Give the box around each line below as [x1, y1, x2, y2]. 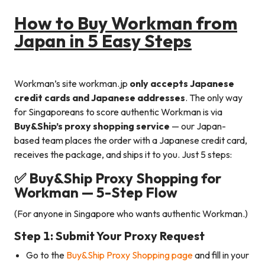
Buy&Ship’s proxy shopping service [14, 120, 170, 132]
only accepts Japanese [130, 77, 234, 90]
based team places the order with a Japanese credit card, [14, 134, 247, 147]
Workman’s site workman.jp [14, 77, 130, 90]
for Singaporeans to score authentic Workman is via [14, 106, 222, 118]
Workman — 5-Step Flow [14, 183, 177, 202]
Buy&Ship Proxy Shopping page [66, 249, 193, 261]
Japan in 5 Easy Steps [14, 30, 192, 53]
